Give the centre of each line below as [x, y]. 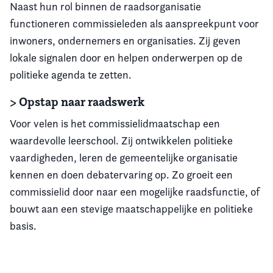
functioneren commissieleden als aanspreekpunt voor [134, 23]
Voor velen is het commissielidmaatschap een [115, 123]
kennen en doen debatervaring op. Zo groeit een [121, 175]
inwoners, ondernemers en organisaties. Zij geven [125, 41]
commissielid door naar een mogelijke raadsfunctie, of [135, 192]
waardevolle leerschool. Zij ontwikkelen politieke [121, 140]
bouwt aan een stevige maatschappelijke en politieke [131, 209]
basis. [23, 226]
